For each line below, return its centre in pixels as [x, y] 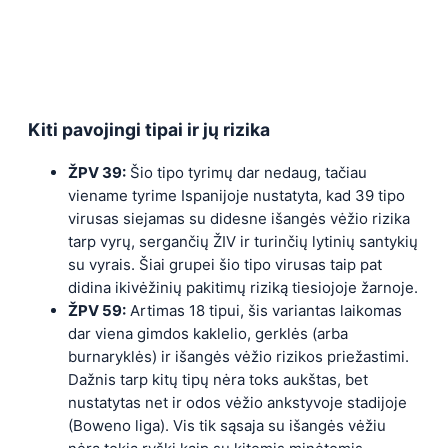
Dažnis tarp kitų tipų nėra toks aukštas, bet [218, 379]
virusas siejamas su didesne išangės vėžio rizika [239, 218]
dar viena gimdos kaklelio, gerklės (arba [208, 333]
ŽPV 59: [97, 310]
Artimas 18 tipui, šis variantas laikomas [264, 310]
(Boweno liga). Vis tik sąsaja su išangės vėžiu [227, 425]
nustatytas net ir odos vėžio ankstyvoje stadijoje [237, 402]
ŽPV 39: [97, 172]
